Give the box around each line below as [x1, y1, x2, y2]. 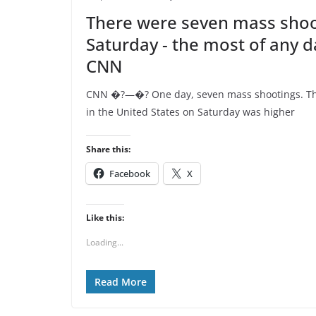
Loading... [86, 236, 123, 248]
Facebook [109, 167, 150, 180]
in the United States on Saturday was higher [86, 105, 295, 119]
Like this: [86, 212, 124, 224]
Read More [95, 275, 147, 288]
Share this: [86, 143, 130, 155]
